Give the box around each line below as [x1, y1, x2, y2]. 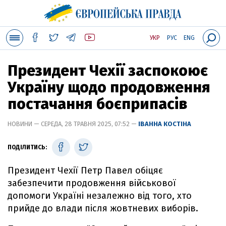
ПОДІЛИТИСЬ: [8, 144, 47, 151]
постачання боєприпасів [8, 95, 187, 113]
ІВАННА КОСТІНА [138, 120, 191, 128]
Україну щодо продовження [8, 78, 210, 96]
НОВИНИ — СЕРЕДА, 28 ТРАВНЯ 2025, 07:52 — [8, 120, 138, 128]
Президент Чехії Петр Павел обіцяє [8, 165, 163, 176]
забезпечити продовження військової [8, 178, 176, 189]
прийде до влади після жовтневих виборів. [8, 203, 198, 214]
